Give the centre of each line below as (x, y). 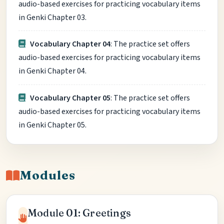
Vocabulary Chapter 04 (70, 44)
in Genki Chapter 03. (52, 17)
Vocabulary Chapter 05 (70, 98)
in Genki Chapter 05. (52, 125)
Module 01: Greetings (79, 212)
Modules (47, 175)
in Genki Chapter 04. (52, 71)
